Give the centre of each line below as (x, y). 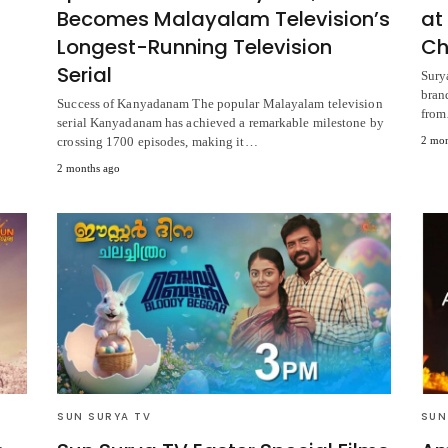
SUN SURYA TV (104, 417)
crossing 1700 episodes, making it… (157, 142)
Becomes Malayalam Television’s (224, 19)
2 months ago (89, 168)
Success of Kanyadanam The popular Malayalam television (220, 104)
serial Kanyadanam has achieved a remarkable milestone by (220, 123)
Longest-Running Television (195, 47)
